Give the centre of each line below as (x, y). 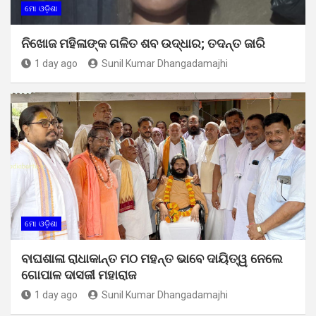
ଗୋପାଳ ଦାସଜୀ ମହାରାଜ (79, 274)
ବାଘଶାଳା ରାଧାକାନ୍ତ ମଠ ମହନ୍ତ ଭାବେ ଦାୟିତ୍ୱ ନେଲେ (152, 258)
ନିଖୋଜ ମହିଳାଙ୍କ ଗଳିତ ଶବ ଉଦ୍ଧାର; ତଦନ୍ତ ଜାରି (143, 43)
